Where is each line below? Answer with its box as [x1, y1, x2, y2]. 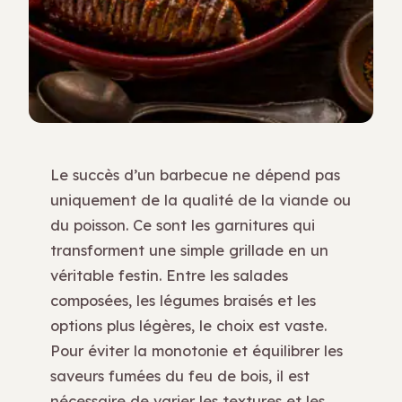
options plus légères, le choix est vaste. [50, 316, 327, 335]
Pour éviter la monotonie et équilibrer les [50, 341, 343, 360]
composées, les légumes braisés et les [50, 291, 316, 310]
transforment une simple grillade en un [50, 240, 328, 259]
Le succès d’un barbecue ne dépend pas [50, 165, 340, 184]
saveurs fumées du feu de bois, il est [50, 366, 310, 385]
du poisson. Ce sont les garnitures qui [50, 215, 315, 234]
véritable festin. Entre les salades [50, 266, 288, 284]
